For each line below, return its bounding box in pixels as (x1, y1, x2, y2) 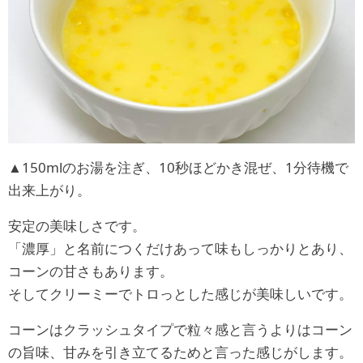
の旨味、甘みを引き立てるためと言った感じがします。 (8, 342, 352, 361)
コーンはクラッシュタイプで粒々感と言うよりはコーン (8, 319, 352, 339)
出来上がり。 (8, 180, 91, 199)
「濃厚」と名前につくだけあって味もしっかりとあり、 (8, 238, 352, 258)
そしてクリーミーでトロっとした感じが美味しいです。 (8, 284, 352, 303)
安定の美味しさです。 (8, 216, 146, 235)
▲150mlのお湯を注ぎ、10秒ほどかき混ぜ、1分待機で (8, 157, 348, 177)
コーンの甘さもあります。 (8, 261, 173, 280)
